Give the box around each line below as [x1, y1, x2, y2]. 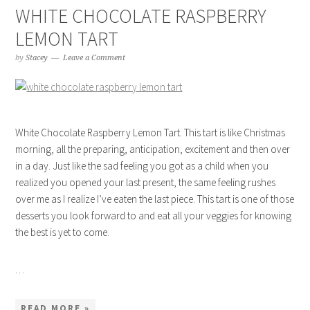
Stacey [26, 53, 48, 62]
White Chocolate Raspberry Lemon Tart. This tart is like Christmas [15, 126, 286, 139]
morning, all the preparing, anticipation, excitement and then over [15, 143, 291, 156]
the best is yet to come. [15, 226, 110, 239]
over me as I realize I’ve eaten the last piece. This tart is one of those [15, 192, 295, 206]
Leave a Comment [63, 53, 126, 62]
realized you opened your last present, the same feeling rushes [15, 176, 276, 189]
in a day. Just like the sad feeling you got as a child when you [15, 159, 269, 172]
